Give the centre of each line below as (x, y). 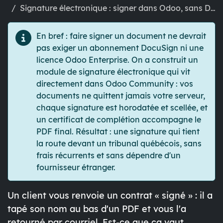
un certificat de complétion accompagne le (119, 120)
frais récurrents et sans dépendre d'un (109, 156)
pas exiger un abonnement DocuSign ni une (120, 48)
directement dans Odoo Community (105, 84)
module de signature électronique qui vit (113, 72)
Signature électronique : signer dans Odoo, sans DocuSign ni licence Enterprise (115, 8)
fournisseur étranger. (76, 167)
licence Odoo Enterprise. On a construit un (117, 60)
